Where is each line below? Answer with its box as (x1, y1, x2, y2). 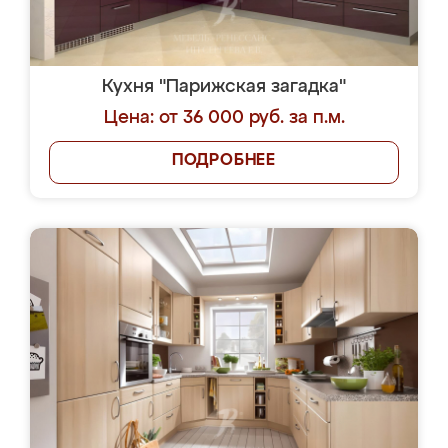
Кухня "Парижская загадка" (102, 78, 346, 96)
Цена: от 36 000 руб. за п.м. (103, 109, 345, 127)
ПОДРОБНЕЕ (171, 153, 277, 169)
